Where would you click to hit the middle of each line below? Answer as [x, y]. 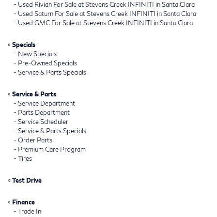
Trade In [30, 211]
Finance [23, 202]
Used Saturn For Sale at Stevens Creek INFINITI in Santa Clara [107, 13]
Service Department [46, 103]
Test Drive [27, 180]
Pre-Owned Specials [47, 63]
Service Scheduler [43, 121]
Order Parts [35, 140]
